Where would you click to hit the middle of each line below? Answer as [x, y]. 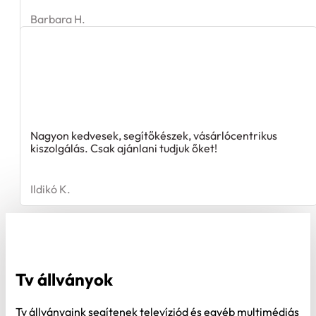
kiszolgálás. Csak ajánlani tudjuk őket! [124, 148]
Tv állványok [64, 279]
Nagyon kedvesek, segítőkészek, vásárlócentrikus [154, 136]
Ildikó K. [50, 189]
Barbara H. [58, 19]
